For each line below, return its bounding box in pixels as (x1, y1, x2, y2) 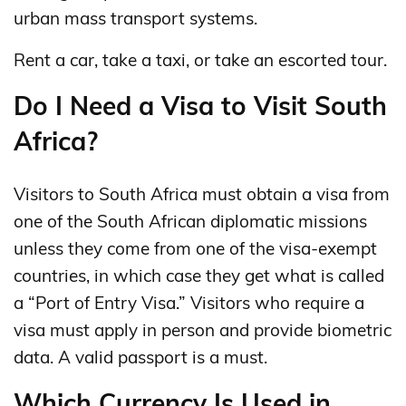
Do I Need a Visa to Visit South (14, 89, 387, 121)
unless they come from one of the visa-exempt (14, 237, 377, 259)
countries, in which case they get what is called (14, 264, 384, 286)
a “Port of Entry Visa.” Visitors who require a (14, 291, 364, 314)
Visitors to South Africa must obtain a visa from (14, 182, 390, 205)
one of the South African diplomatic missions (14, 209, 367, 232)
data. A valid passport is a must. (14, 345, 267, 368)
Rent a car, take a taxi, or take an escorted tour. (14, 48, 387, 71)
